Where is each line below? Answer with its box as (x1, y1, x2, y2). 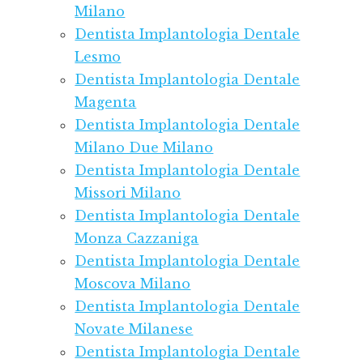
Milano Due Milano (75, 139, 214, 156)
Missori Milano (75, 185, 181, 202)
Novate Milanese (75, 321, 194, 338)
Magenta (75, 94, 137, 111)
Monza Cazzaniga (75, 230, 199, 247)
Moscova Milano (75, 275, 191, 293)
